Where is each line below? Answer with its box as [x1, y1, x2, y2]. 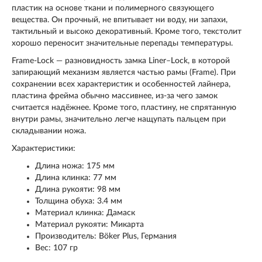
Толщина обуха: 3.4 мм [35, 197, 122, 206]
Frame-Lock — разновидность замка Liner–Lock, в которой [12, 57, 230, 65]
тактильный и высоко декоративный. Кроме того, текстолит [12, 27, 242, 36]
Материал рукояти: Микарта [35, 220, 144, 229]
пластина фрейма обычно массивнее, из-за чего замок [12, 92, 218, 101]
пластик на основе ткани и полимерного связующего [12, 4, 214, 13]
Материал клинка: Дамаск [35, 209, 135, 218]
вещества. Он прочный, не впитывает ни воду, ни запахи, [12, 16, 227, 25]
